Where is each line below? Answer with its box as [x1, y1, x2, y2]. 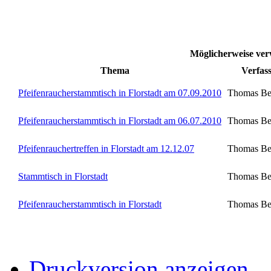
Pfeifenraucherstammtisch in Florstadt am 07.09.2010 [18, 87, 221, 98]
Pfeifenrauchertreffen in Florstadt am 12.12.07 [18, 143, 194, 154]
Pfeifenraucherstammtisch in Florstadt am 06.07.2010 [18, 115, 221, 126]
